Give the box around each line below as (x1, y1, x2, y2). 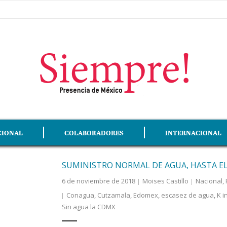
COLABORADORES (64, 128, 124, 137)
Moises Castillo (142, 176, 188, 185)
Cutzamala (97, 191, 130, 200)
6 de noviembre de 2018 (61, 176, 135, 185)
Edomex (133, 191, 158, 200)
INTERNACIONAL (165, 128, 221, 137)
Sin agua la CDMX (61, 202, 116, 211)
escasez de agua (161, 191, 214, 200)
